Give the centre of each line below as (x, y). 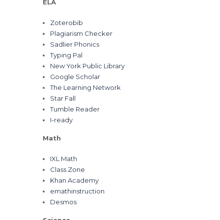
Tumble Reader (75, 109)
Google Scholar (75, 77)
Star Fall (63, 98)
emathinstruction (77, 191)
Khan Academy (74, 180)
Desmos (63, 202)
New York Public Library (87, 66)
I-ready (61, 120)
